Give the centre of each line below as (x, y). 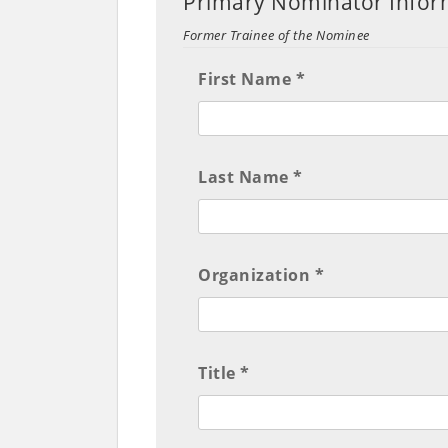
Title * (224, 373)
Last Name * (250, 177)
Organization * (261, 275)
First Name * (252, 79)
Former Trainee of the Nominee (276, 35)
